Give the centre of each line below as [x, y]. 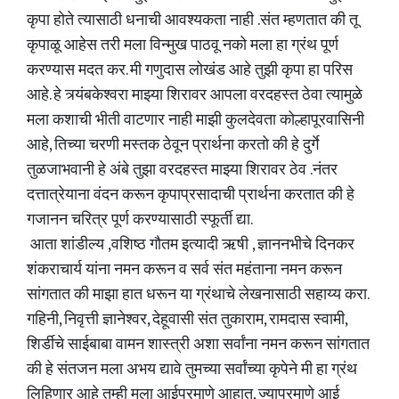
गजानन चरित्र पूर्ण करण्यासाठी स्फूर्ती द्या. [140, 220]
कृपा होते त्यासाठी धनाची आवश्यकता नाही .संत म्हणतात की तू [192, 20]
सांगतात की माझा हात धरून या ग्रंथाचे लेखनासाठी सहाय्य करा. [197, 295]
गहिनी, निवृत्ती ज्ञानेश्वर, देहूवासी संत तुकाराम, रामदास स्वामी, [187, 320]
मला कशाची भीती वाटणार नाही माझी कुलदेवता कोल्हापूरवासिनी [195, 120]
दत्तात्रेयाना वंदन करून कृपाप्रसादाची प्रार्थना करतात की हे [191, 195]
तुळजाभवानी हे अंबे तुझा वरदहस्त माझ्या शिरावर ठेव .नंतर [182, 170]
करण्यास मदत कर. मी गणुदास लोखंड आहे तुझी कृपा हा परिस [190, 70]
